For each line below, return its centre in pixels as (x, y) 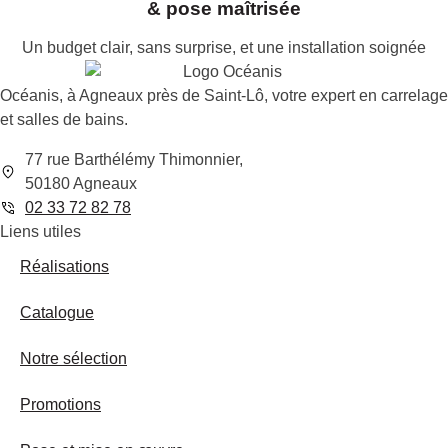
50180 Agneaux (81, 184)
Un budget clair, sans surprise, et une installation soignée (224, 47)
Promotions (60, 405)
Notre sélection (73, 359)
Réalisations (64, 267)
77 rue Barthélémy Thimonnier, (134, 160)
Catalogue (57, 313)
